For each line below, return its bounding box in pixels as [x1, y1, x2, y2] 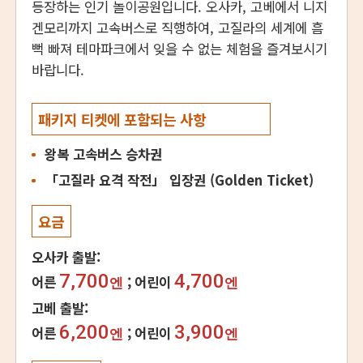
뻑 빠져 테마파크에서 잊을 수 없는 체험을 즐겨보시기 [32, 38, 328, 58]
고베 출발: [32, 298, 89, 318]
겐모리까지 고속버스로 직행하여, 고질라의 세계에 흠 [32, 17, 324, 37]
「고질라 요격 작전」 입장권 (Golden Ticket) [44, 170, 314, 190]
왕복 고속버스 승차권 [44, 143, 162, 164]
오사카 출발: [32, 247, 101, 267]
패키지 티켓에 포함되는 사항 [38, 108, 207, 130]
